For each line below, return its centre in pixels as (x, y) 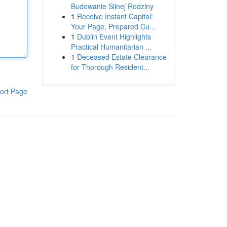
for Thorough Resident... (110, 67)
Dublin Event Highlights (114, 36)
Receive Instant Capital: (115, 16)
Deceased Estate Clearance (122, 57)
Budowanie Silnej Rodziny (112, 6)
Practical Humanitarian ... (111, 47)
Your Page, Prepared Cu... (113, 26)
